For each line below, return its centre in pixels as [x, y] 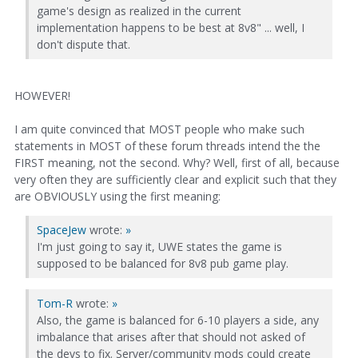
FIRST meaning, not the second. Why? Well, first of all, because [177, 162]
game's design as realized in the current [139, 11]
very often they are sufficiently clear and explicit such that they [175, 179]
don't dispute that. [84, 45]
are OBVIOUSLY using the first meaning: [117, 196]
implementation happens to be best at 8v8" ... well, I [171, 28]
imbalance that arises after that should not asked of [171, 337]
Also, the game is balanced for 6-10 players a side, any [178, 320]
